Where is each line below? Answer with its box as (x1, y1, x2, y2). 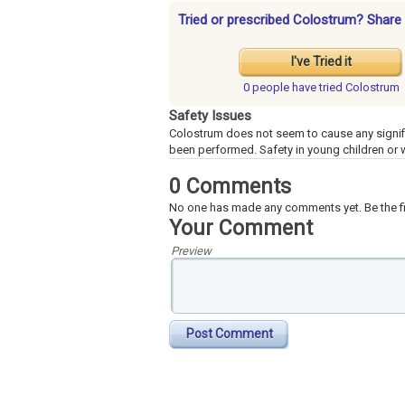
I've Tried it (290, 54, 352, 70)
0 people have (242, 80, 319, 95)
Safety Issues (169, 108, 251, 125)
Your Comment (169, 216, 313, 241)
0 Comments (169, 174, 291, 200)
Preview (171, 244, 212, 259)
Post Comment (186, 326, 273, 342)
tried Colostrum (318, 80, 400, 95)
